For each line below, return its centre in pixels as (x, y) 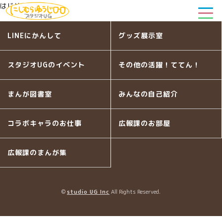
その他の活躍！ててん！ (159, 65)
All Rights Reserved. (135, 192)
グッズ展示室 (141, 35)
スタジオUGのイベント (46, 65)
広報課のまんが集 (37, 152)
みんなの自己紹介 (148, 94)
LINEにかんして (34, 35)
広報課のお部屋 (144, 123)
